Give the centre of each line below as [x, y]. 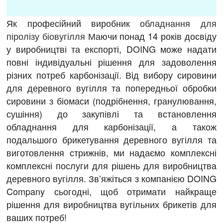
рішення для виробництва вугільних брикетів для [111, 204]
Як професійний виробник [73, 23]
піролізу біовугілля [46, 36]
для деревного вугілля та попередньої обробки [111, 88]
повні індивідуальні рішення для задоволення [111, 62]
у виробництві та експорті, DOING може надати [111, 49]
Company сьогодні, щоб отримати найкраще [111, 191]
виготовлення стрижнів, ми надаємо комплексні [111, 153]
